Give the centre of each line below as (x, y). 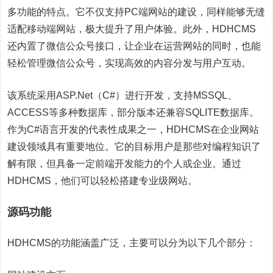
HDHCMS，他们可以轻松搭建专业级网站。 (103, 181)
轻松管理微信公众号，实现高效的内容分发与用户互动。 (129, 63)
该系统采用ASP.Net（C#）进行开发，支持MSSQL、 (122, 95)
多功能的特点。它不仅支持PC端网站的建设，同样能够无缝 (136, 12)
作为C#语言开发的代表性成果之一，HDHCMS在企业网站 (133, 129)
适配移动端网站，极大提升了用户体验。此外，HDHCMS (132, 29)
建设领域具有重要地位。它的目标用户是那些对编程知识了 (134, 147)
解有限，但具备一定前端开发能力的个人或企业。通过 (125, 164)
